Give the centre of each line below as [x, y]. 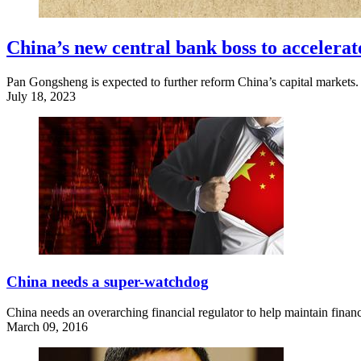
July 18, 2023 [41, 96]
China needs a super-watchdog [108, 281]
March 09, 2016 [47, 327]
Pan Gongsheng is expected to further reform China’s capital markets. [183, 81]
